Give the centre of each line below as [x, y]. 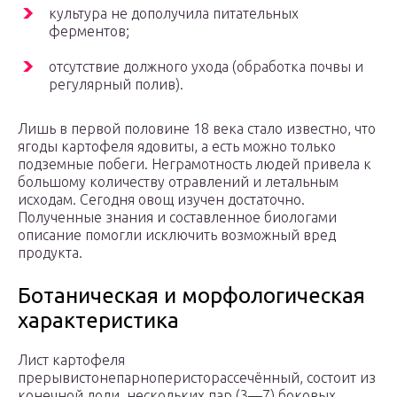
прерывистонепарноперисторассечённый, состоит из [197, 378]
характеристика [98, 321]
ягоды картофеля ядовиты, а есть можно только [177, 147]
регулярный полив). [116, 85]
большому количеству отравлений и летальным [178, 182]
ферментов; [89, 31]
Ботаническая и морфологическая [191, 296]
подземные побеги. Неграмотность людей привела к [195, 164]
